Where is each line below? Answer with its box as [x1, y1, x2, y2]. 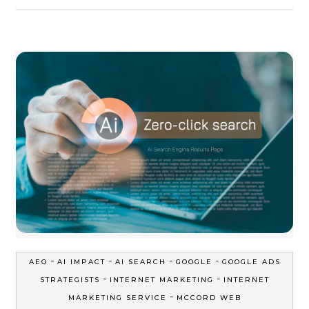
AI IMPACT [57, 257, 106, 267]
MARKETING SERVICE [68, 293, 167, 303]
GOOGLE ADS [221, 257, 281, 267]
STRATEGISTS [39, 275, 100, 285]
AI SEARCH [114, 257, 166, 267]
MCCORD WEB [176, 293, 241, 303]
